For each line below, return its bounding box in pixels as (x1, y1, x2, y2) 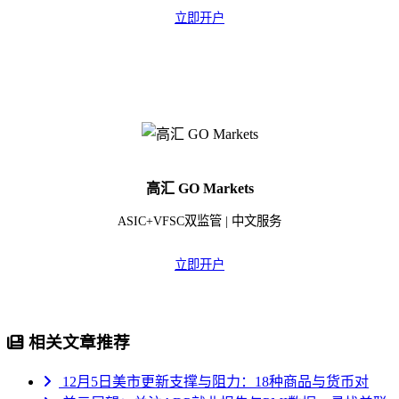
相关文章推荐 (24, 332, 130, 352)
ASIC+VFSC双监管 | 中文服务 (118, 214, 281, 229)
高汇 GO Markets (145, 180, 254, 196)
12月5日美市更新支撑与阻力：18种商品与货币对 (59, 373, 369, 389)
